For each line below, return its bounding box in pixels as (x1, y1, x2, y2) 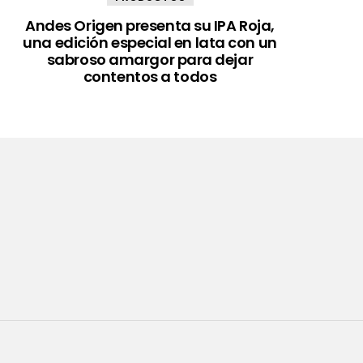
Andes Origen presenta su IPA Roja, (25, 15, 275, 36)
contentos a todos (83, 66, 217, 87)
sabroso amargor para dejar (46, 49, 254, 70)
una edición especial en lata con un (23, 32, 277, 53)
